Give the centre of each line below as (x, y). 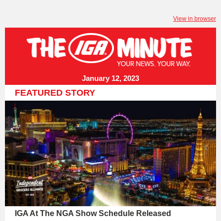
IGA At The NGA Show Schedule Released (93, 213)
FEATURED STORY (55, 93)
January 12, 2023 (110, 78)
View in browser (195, 19)
